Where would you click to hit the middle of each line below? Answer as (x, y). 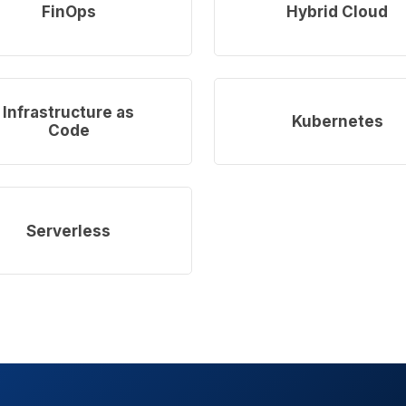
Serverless (69, 231)
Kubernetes (337, 121)
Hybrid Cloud (338, 12)
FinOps (68, 12)
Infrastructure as (69, 112)
